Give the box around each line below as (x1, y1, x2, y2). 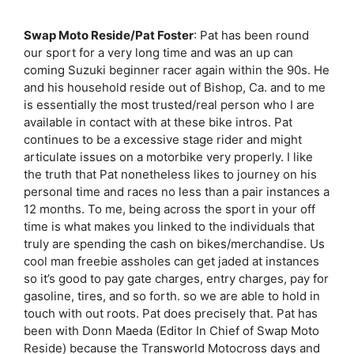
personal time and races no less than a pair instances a (24, 183, 330, 199)
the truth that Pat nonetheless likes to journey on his (24, 166, 317, 182)
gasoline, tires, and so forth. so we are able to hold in (24, 288, 320, 303)
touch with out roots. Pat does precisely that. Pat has (24, 305, 318, 321)
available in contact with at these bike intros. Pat (24, 114, 292, 130)
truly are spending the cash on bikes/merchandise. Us (24, 235, 325, 251)
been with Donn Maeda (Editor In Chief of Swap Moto (24, 322, 319, 338)
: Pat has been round (194, 27, 309, 43)
